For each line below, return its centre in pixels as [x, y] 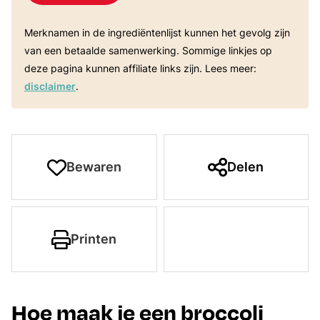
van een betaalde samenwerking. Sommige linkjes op [148, 51]
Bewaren [94, 167]
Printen [94, 239]
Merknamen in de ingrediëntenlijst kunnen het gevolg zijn [29, 33]
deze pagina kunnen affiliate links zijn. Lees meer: [140, 69]
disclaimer [50, 86]
